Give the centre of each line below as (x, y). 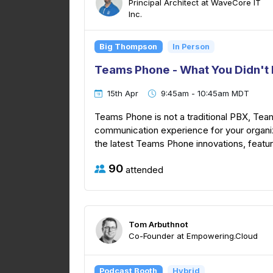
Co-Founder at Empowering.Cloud (193, 236)
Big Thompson (129, 46)
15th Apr (123, 94)
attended (143, 169)
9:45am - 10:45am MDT (205, 94)
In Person (191, 46)
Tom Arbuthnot (158, 224)
